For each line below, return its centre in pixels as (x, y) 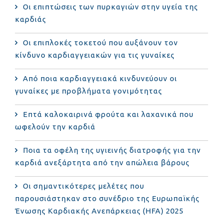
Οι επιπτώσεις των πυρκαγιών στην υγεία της (111, 6)
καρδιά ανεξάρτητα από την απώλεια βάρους (102, 162)
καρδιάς (31, 19)
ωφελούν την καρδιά (55, 126)
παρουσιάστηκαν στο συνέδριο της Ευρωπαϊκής (107, 198)
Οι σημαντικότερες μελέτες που (84, 186)
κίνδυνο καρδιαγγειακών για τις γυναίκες (95, 55)
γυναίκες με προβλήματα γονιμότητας (89, 91)
